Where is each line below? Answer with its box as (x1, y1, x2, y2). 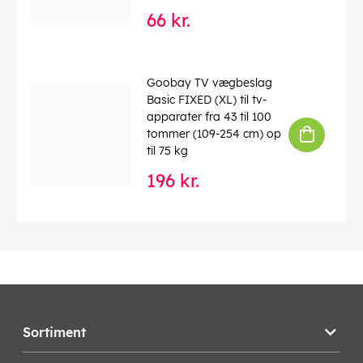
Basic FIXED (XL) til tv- (147, 92, 267, 108)
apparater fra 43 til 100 (147, 109, 271, 125)
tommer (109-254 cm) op (147, 126, 281, 142)
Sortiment (23, 324, 86, 341)
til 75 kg (147, 143, 188, 159)
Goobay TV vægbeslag (147, 75, 272, 91)
